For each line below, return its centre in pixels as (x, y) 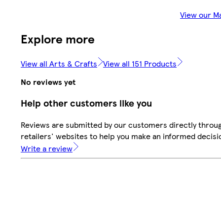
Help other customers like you (86, 103)
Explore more (58, 38)
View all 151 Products (140, 63)
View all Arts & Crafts (59, 63)
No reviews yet (48, 81)
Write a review (47, 148)
